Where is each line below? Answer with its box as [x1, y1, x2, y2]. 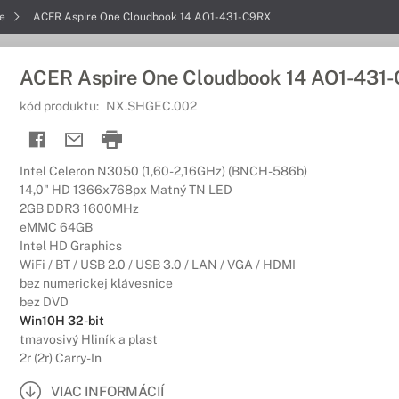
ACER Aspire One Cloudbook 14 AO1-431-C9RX [33, 11, 271, 23]
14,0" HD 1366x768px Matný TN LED [20, 183, 232, 197]
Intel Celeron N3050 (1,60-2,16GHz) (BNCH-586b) [20, 164, 307, 178]
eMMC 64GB [20, 220, 93, 234]
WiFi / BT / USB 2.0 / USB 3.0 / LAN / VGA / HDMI [20, 257, 296, 272]
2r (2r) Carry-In [20, 351, 102, 365]
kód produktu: [20, 99, 102, 113]
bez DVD [20, 295, 69, 309]
